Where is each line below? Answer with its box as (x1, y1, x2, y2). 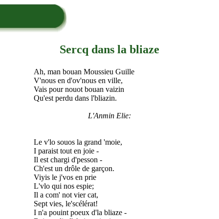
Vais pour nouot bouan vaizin (33, 85, 124, 93)
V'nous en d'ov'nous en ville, (33, 76, 123, 85)
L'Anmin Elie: (88, 111, 131, 120)
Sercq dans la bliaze (60, 43, 159, 56)
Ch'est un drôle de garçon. (33, 164, 114, 173)
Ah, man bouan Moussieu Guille (33, 67, 134, 76)
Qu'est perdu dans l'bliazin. (33, 93, 117, 102)
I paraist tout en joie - (33, 146, 99, 155)
